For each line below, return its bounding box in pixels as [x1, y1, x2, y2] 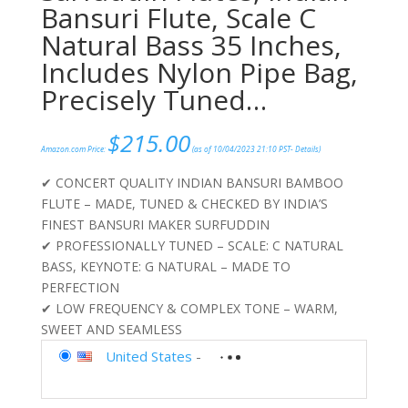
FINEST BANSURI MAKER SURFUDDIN [40, 216, 270, 234]
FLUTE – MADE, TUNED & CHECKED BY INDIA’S [40, 195, 328, 213]
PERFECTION [40, 279, 119, 297]
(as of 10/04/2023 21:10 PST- [189, 144, 295, 155]
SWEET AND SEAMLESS [40, 321, 182, 339]
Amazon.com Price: [40, 144, 107, 155]
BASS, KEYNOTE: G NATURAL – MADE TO [40, 258, 291, 276]
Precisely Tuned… [40, 81, 267, 119]
